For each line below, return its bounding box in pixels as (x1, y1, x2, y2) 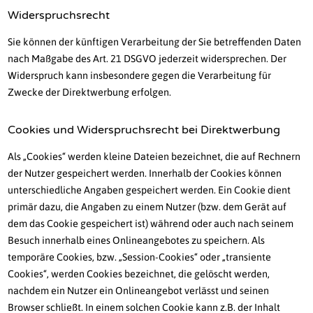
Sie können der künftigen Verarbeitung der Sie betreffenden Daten (8, 36, 302, 48)
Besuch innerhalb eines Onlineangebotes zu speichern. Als (8, 235, 265, 247)
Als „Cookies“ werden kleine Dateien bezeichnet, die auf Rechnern (8, 151, 301, 163)
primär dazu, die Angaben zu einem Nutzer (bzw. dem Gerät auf (8, 201, 287, 213)
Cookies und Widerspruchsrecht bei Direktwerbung (8, 123, 281, 138)
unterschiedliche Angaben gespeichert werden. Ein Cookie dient (8, 184, 291, 196)
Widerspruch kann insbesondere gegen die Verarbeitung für (8, 70, 272, 82)
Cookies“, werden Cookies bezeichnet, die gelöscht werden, (8, 268, 270, 280)
